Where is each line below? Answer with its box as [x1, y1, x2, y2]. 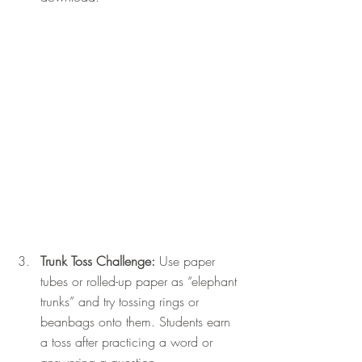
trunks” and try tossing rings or [40, 293, 203, 311]
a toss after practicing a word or [40, 333, 217, 351]
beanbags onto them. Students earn [40, 313, 234, 331]
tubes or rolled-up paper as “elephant [40, 272, 241, 291]
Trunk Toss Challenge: [40, 252, 159, 271]
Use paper [159, 252, 219, 271]
